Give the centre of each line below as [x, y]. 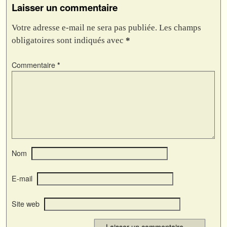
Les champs [180, 27]
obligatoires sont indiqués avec [69, 40]
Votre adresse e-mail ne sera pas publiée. [84, 27]
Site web [26, 203]
